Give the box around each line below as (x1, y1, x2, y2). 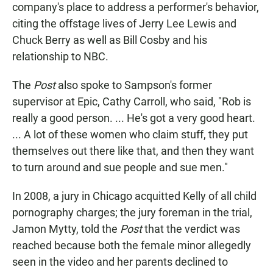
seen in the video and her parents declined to (12, 255, 228, 269)
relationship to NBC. (12, 50, 108, 63)
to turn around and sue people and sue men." (12, 161, 228, 174)
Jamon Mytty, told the (12, 222, 120, 236)
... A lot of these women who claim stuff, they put (12, 128, 248, 141)
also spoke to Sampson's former (55, 79, 212, 92)
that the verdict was (142, 222, 240, 236)
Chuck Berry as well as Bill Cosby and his (12, 34, 207, 47)
